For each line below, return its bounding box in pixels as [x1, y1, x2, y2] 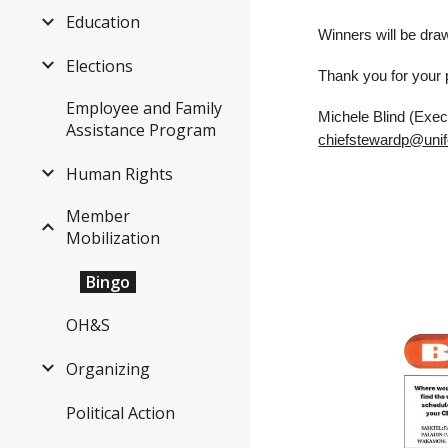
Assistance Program [66, 119, 216, 142]
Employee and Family [66, 97, 222, 120]
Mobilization [66, 226, 160, 249]
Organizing [66, 358, 150, 381]
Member [66, 204, 130, 227]
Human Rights [66, 162, 173, 185]
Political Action [66, 401, 175, 424]
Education [66, 11, 140, 34]
